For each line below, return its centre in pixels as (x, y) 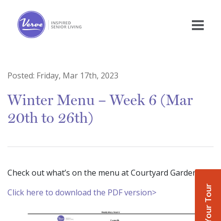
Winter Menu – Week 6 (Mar (100, 100)
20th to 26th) (50, 118)
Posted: (22, 76)
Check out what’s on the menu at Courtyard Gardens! (105, 173)
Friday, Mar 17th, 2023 (77, 76)
